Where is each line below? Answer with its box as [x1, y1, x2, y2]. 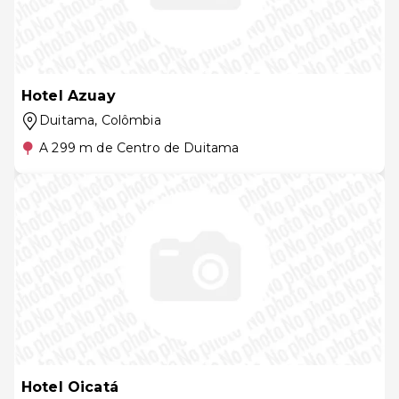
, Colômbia [94, 112, 161, 128]
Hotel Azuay [21, 87, 116, 104]
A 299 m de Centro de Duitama [39, 140, 240, 156]
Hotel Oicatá [21, 379, 118, 395]
